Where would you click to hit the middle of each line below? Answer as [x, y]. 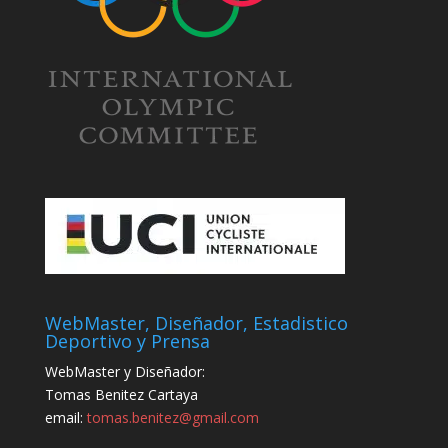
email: [65, 418]
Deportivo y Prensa [127, 341]
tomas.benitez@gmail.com [172, 418]
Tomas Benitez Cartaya [121, 395]
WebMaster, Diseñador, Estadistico [196, 323]
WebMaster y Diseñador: [124, 372]
